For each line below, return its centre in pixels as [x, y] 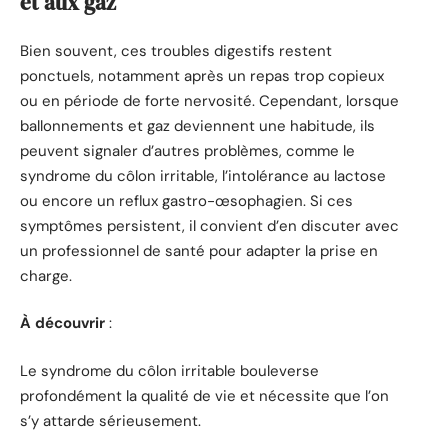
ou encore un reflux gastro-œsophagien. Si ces [186, 200]
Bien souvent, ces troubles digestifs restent [176, 50]
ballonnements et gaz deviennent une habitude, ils [197, 125]
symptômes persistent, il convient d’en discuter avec [209, 225]
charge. [46, 275]
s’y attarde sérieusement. [110, 420]
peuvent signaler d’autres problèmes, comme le [187, 150]
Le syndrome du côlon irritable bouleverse [169, 370]
